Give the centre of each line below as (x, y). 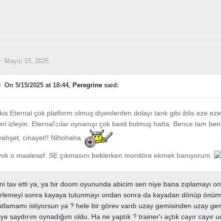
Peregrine (87, 85)
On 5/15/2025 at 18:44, (38, 85)
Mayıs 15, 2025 (26, 61)
